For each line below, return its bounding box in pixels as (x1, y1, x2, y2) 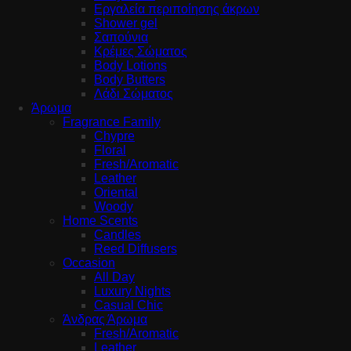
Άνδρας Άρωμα (63, 312, 147, 326)
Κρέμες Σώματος (94, 44, 187, 58)
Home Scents (63, 213, 138, 227)
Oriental (94, 185, 138, 199)
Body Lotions (94, 58, 167, 72)
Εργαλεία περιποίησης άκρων (94, 2, 259, 16)
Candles (94, 227, 141, 241)
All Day (94, 270, 135, 284)
